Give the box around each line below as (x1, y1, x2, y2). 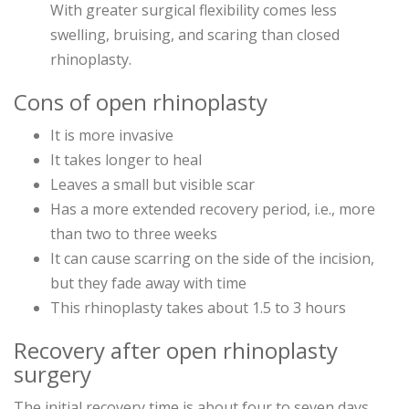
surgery (14, 359, 91, 390)
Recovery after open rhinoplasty (14, 335, 338, 366)
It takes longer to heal (50, 150, 202, 171)
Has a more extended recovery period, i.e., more (50, 199, 375, 220)
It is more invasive (50, 125, 173, 146)
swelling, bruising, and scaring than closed (50, 25, 340, 46)
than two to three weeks (50, 224, 217, 245)
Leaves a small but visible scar (50, 174, 255, 195)
